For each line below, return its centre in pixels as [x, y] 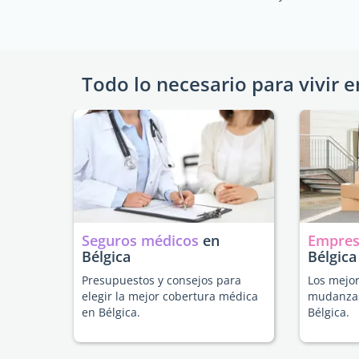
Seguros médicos [140, 240]
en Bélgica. [111, 312]
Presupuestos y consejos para [161, 280]
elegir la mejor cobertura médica [170, 296]
